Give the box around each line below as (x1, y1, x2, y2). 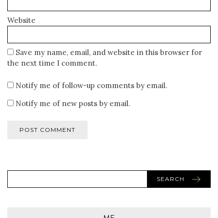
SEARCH (157, 175, 184, 183)
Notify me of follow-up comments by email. (16, 81, 167, 91)
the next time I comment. (7, 58, 97, 68)
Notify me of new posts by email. (16, 99, 130, 109)
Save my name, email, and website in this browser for (16, 48, 202, 57)
